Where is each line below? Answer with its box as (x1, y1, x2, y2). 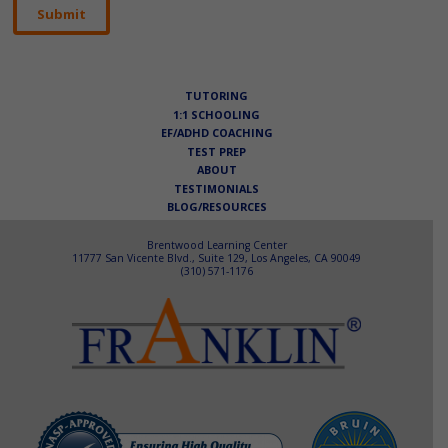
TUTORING (185, 88, 248, 104)
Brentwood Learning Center (146, 238, 287, 253)
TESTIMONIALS (174, 180, 259, 196)
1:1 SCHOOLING (173, 106, 260, 122)
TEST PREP (187, 143, 246, 159)
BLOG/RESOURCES (166, 199, 267, 215)
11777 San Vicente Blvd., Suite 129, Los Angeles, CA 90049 (72, 251, 361, 266)
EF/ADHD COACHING (160, 125, 273, 141)
